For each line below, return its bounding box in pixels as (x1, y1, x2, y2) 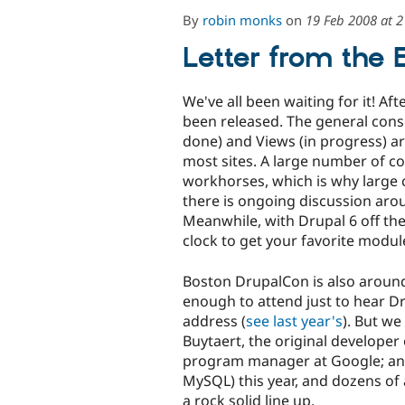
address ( (183, 310, 246, 331)
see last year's (246, 310, 343, 331)
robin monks (202, 10, 282, 29)
